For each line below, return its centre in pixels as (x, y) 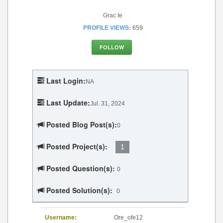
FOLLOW (111, 47)
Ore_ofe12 (128, 218)
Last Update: (68, 103)
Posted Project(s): (77, 147)
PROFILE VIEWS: (107, 28)
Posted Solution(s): (79, 190)
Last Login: (66, 81)
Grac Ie (113, 16)
